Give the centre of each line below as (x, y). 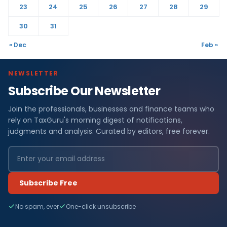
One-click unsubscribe (101, 206)
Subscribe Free (48, 183)
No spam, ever (37, 206)
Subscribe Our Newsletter (84, 91)
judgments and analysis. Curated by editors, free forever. (109, 131)
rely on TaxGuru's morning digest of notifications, (95, 120)
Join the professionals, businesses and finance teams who (111, 109)
